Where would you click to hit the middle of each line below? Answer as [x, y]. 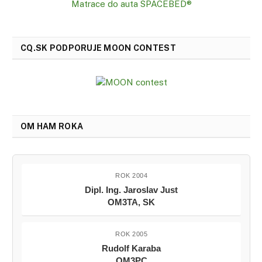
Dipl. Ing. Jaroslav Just [131, 189]
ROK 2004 [131, 175]
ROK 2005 [131, 234]
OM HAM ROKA [52, 126]
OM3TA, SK [131, 202]
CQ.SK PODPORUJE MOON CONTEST [98, 48]
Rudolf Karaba [131, 248]
